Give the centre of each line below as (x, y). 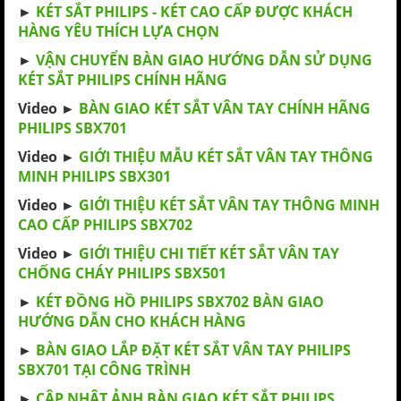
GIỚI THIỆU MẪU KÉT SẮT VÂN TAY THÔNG (226, 157)
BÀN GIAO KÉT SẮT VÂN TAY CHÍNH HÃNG (225, 108)
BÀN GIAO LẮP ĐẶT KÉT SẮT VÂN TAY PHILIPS (193, 350)
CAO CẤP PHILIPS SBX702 (105, 225)
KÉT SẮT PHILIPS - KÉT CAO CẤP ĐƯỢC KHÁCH (194, 12)
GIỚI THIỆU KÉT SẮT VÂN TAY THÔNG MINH (229, 205)
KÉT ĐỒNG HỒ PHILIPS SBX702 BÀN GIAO (180, 302)
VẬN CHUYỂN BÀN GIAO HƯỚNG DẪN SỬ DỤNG (204, 60)
